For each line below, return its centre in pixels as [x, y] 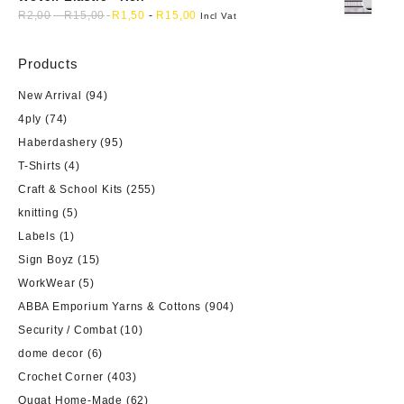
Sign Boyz [46, 259]
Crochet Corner [61, 376]
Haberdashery [58, 142]
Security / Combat [68, 330]
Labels [37, 236]
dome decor [51, 353]
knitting [39, 212]
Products [48, 63]
